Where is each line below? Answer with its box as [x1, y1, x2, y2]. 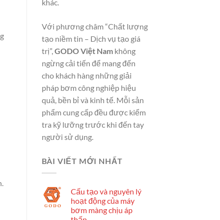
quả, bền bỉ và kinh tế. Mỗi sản [41, 95, 144, 105]
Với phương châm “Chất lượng [41, 22, 148, 31]
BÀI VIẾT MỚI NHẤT [41, 156, 123, 166]
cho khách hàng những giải [41, 71, 132, 81]
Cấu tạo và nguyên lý [70, 186, 141, 196]
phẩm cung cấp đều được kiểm [41, 108, 146, 117]
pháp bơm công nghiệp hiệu [41, 83, 136, 93]
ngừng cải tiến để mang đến [41, 58, 136, 68]
